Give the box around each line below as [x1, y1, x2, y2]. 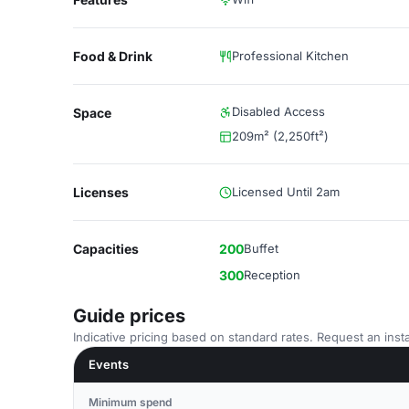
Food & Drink [73, 48, 152, 64]
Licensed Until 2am [232, 184, 340, 199]
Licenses [73, 184, 129, 200]
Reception [244, 267, 300, 282]
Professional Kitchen [232, 48, 349, 63]
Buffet [244, 241, 278, 256]
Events [89, 357, 129, 372]
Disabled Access [232, 104, 325, 119]
